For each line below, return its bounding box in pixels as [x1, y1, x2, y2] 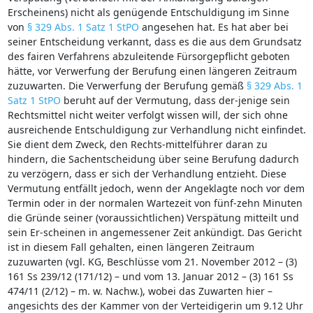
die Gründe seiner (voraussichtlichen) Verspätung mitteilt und [7, 210, 299, 224]
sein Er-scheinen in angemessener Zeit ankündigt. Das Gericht [7, 225, 302, 239]
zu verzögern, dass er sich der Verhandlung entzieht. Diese [7, 166, 286, 180]
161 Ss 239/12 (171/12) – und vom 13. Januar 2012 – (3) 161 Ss [7, 269, 293, 283]
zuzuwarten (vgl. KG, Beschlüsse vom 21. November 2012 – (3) [7, 254, 297, 268]
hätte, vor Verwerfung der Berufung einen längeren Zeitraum [7, 64, 297, 78]
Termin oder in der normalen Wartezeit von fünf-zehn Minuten [7, 196, 303, 210]
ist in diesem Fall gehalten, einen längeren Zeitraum [7, 240, 254, 254]
